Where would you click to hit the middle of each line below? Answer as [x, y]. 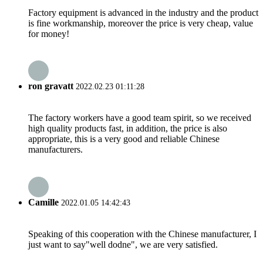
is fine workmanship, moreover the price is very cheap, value [141, 23]
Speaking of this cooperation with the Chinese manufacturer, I [142, 234]
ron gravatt [51, 86]
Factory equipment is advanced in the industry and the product [143, 12]
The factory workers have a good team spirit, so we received [140, 118]
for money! [49, 33]
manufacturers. [55, 150]
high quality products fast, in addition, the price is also [128, 129]
